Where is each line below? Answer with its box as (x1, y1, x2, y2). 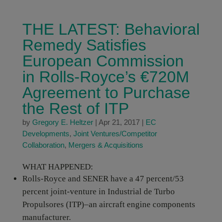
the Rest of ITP (22, 100, 129, 117)
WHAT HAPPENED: (22, 162, 93, 171)
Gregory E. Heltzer (32, 118, 93, 126)
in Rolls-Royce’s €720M (22, 68, 189, 86)
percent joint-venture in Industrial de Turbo (22, 187, 175, 196)
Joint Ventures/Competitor (73, 129, 157, 138)
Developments (22, 129, 69, 138)
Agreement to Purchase (22, 84, 190, 102)
